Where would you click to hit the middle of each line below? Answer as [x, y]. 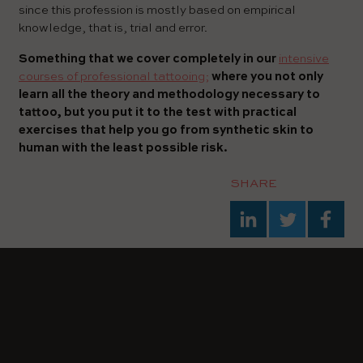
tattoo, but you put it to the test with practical [158, 112]
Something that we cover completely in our [147, 58]
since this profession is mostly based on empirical [157, 10]
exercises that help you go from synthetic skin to [166, 130]
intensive [304, 58]
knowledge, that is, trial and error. [113, 28]
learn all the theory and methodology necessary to [169, 94]
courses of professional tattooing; [114, 76]
